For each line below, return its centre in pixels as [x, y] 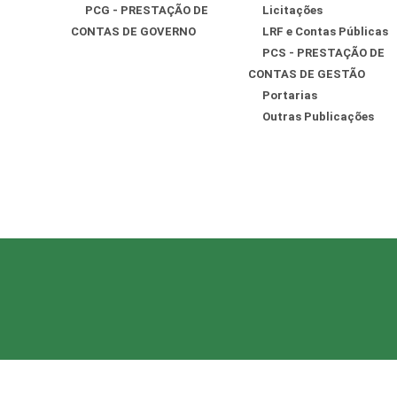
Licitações [292, 10]
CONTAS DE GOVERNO [133, 31]
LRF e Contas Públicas [325, 31]
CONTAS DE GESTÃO [307, 74]
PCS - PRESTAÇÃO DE [323, 53]
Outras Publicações [318, 117]
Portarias [290, 95]
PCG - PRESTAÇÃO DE [147, 10]
